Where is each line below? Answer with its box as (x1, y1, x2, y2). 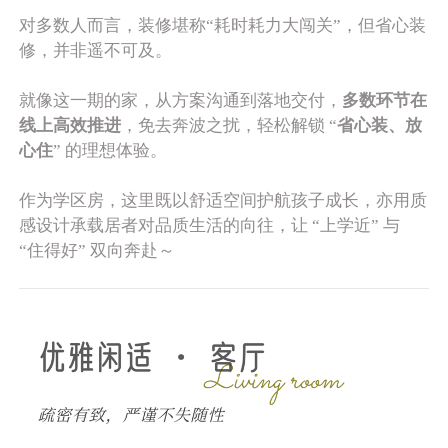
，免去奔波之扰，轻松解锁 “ (121, 115, 338, 135)
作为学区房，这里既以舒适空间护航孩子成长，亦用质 (19, 190, 428, 210)
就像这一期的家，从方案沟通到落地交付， (19, 90, 343, 110)
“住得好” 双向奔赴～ (19, 240, 176, 260)
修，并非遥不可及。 (19, 40, 173, 60)
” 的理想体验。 (53, 140, 168, 160)
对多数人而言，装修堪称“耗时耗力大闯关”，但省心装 (19, 15, 427, 35)
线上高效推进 (19, 115, 122, 135)
